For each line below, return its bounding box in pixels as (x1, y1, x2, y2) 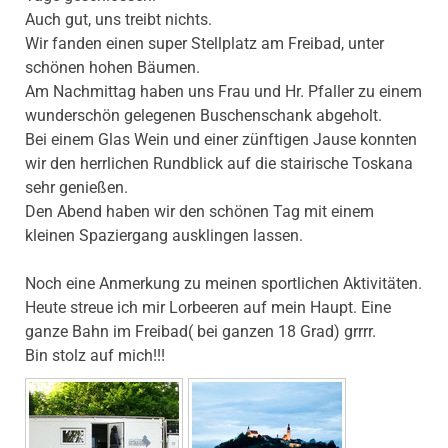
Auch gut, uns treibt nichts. (25, 10, 212, 30)
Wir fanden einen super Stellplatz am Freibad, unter (25, 34, 384, 54)
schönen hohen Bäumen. (25, 58, 200, 78)
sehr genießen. (25, 178, 128, 198)
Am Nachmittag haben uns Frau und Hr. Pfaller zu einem (25, 82, 422, 102)
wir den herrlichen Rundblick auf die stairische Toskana (25, 154, 413, 174)
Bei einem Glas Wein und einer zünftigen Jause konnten (25, 130, 417, 150)
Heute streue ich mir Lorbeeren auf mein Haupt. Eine (25, 298, 391, 318)
